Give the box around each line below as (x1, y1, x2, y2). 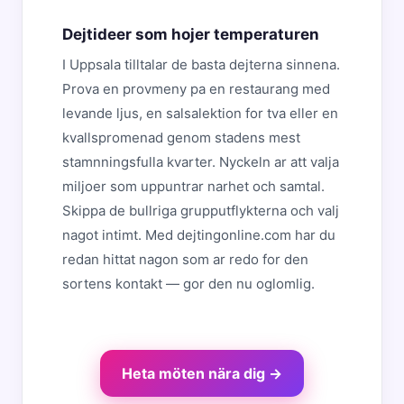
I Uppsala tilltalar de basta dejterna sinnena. (62, 56, 340, 73)
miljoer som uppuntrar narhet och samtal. (62, 178, 325, 195)
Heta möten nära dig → (122, 364, 282, 382)
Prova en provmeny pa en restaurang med (62, 80, 330, 97)
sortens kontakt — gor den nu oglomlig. (62, 275, 315, 292)
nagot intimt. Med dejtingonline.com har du (62, 226, 335, 243)
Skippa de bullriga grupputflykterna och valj (62, 202, 339, 219)
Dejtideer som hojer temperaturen (62, 25, 319, 43)
